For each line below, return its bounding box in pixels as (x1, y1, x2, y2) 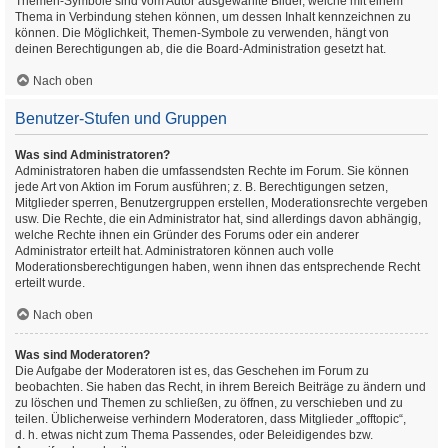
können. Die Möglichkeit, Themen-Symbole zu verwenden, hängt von (15, 26, 389, 40)
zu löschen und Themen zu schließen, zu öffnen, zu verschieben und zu (15, 396, 403, 410)
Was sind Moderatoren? (15, 348, 150, 362)
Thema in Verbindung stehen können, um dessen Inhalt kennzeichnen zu (15, 10, 411, 24)
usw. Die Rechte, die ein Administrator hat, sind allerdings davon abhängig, (15, 212, 421, 226)
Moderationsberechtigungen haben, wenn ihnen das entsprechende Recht (15, 260, 420, 274)
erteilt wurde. (15, 276, 85, 290)
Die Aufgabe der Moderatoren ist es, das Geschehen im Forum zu (15, 364, 369, 378)
